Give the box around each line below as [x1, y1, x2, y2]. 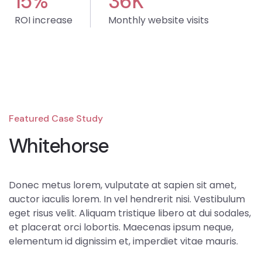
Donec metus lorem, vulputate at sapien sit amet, [9, 178, 236, 192]
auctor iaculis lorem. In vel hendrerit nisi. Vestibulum [9, 192, 245, 206]
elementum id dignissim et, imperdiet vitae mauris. [9, 235, 238, 249]
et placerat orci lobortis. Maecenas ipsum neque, [9, 220, 233, 235]
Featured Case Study [9, 112, 103, 125]
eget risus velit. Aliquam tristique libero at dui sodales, [9, 206, 251, 220]
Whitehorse [9, 133, 109, 160]
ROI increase [15, 13, 73, 27]
